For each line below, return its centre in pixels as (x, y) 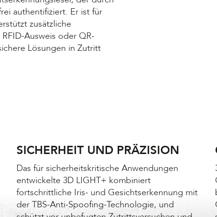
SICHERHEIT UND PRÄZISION (98, 150)
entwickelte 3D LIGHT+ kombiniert (83, 180)
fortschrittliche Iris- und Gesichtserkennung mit (107, 192)
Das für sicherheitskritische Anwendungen (97, 168)
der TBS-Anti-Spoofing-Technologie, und (95, 204)
